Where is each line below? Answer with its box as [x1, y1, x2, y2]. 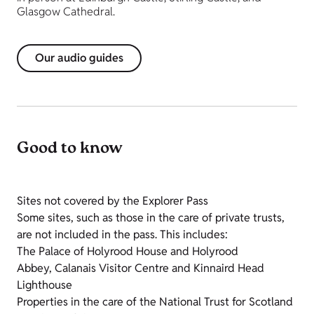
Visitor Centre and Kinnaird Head [96, 261, 264, 276]
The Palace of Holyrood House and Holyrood [17, 244, 238, 259]
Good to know [17, 137, 123, 162]
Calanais [55, 261, 96, 276]
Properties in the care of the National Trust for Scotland [17, 294, 293, 310]
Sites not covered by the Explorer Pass [17, 193, 208, 209]
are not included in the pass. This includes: [17, 227, 228, 243]
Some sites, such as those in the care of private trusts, [17, 210, 285, 226]
